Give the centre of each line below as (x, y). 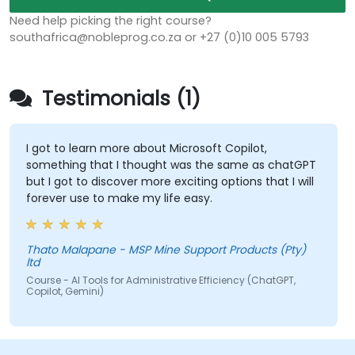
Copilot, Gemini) (65, 292)
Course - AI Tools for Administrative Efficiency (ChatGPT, (160, 281)
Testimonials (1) (118, 99)
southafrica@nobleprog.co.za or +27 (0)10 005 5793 (159, 38)
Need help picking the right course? (111, 21)
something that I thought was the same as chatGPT (171, 165)
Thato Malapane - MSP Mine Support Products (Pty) (43, 250)
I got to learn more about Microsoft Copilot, (146, 149)
